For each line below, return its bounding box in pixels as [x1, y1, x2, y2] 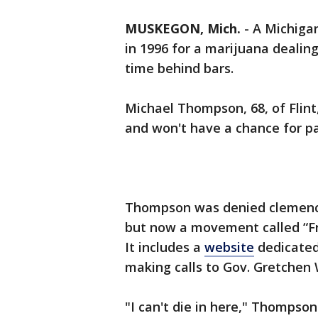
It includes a [125, 238, 204, 256]
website [204, 238, 254, 256]
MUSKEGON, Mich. [125, 20, 241, 38]
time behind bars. [125, 60, 234, 77]
